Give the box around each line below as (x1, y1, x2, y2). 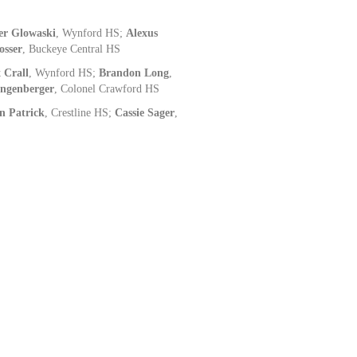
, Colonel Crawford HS (54, 82, 160, 95)
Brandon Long (99, 66, 170, 79)
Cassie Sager (115, 106, 175, 119)
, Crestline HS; (45, 106, 116, 119)
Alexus (126, 26, 159, 39)
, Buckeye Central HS (22, 42, 121, 55)
